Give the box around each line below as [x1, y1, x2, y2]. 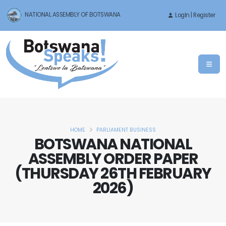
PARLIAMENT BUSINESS [96, 126, 156, 134]
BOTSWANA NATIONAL [34, 134, 192, 154]
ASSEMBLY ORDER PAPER [28, 148, 198, 169]
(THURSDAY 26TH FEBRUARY [15, 163, 211, 184]
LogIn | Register [174, 11, 215, 19]
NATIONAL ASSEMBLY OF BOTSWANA [22, 11, 121, 19]
